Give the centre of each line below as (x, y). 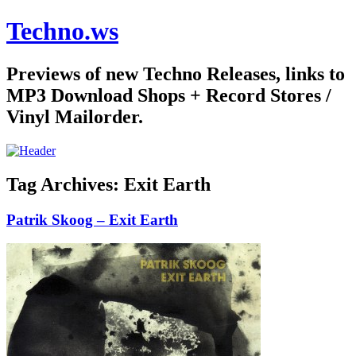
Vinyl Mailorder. (75, 116)
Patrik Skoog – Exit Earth (92, 219)
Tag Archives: (65, 184)
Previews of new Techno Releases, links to (176, 74)
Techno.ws (62, 31)
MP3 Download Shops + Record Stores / (169, 95)
